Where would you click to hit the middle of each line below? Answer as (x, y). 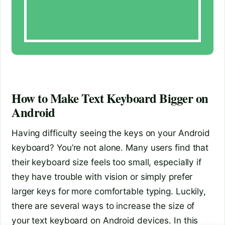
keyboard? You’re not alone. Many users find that (110, 147)
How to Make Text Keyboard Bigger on (110, 98)
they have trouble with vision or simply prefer (102, 176)
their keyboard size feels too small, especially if (106, 162)
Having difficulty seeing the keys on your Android (111, 133)
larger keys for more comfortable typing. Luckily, (109, 191)
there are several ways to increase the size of (103, 205)
